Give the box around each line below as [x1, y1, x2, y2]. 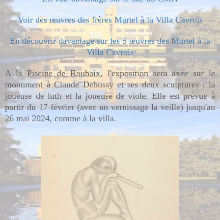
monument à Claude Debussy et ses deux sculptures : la [5, 79, 215, 89]
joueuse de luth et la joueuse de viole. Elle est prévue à [5, 90, 215, 101]
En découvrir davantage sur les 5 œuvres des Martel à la [10, 35, 210, 46]
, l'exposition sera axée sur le [100, 68, 216, 78]
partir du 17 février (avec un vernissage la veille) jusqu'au [5, 102, 215, 112]
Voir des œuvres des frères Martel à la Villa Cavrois [17, 14, 203, 25]
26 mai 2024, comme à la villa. [5, 113, 116, 123]
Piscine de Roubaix [27, 68, 101, 78]
